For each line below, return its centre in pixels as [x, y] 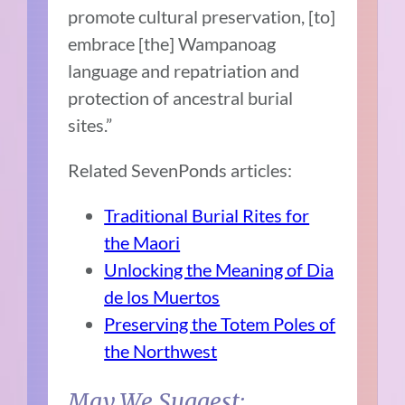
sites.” [90, 124]
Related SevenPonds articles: [180, 170]
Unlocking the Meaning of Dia [219, 269]
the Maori [142, 242]
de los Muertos [162, 296]
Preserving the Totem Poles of [220, 323]
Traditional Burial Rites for [207, 215]
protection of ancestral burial [181, 97]
